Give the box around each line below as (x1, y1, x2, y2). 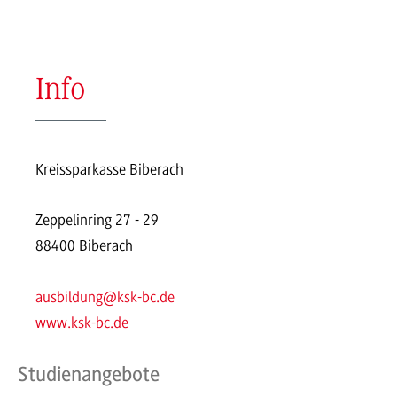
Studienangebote (18, 362, 160, 386)
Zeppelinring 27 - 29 (35, 211, 159, 230)
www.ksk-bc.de (35, 314, 128, 332)
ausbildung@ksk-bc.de (35, 288, 175, 307)
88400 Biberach (35, 237, 133, 255)
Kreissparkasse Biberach (35, 160, 183, 178)
